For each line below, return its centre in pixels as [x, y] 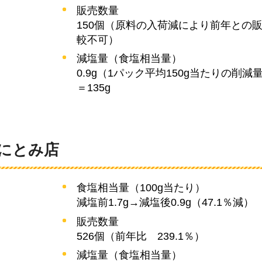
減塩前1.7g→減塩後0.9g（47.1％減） [166, 203]
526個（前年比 [112, 236]
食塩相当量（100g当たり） [141, 188]
